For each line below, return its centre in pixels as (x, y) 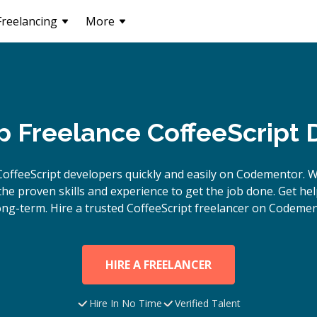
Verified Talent (208, 303)
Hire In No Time (126, 303)
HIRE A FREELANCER (158, 265)
